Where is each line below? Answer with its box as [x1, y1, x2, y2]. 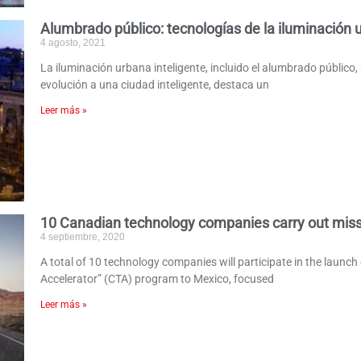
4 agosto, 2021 [40, 36, 106, 48]
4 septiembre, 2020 [40, 231, 126, 243]
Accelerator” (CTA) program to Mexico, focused [40, 272, 275, 286]
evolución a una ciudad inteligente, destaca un [40, 77, 270, 91]
